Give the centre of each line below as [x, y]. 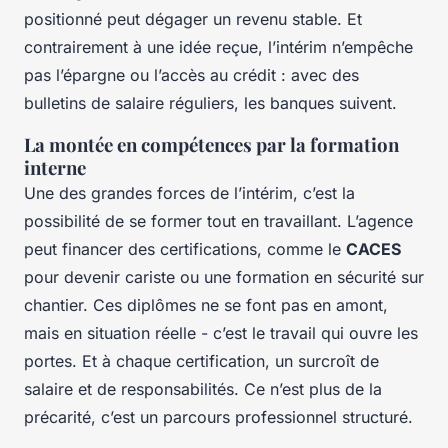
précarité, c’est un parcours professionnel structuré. [218, 417]
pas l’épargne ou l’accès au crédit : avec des [191, 75]
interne [55, 168]
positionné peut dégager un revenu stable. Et [193, 19]
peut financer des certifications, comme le [185, 249]
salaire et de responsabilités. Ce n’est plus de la [203, 389]
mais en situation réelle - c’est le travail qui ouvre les [221, 333]
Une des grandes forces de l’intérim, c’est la [189, 193]
